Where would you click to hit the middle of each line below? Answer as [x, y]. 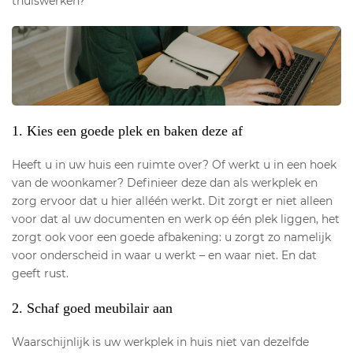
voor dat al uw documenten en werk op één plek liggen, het [176, 219]
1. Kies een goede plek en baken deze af [127, 131]
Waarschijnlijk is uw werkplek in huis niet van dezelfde [160, 342]
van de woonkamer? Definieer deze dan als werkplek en [165, 183]
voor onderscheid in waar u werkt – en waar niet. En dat [164, 256]
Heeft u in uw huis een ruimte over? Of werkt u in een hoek [174, 165]
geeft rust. [40, 274]
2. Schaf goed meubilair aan [92, 308]
